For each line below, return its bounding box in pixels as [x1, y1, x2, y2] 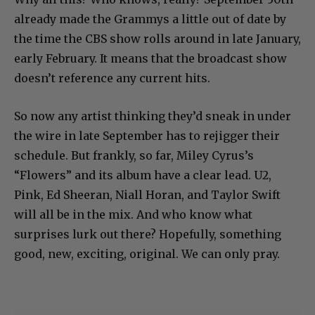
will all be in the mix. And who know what [14, 207, 252, 222]
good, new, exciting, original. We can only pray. [14, 247, 280, 262]
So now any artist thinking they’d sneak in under [14, 109, 291, 124]
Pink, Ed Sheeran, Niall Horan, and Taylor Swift [14, 188, 281, 202]
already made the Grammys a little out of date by [14, 12, 286, 27]
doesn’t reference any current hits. [14, 71, 210, 86]
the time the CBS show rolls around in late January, [14, 32, 301, 46]
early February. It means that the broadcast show [14, 51, 287, 66]
